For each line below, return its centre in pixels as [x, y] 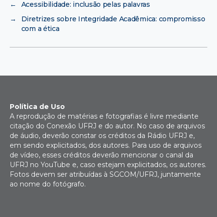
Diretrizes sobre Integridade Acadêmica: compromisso [113, 19]
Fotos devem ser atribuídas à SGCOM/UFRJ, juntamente [105, 174]
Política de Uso [37, 106]
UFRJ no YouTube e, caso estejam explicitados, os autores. [108, 164]
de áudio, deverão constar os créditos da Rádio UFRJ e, [102, 135]
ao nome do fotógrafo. [48, 184]
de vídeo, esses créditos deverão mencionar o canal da [101, 155]
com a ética [40, 28]
